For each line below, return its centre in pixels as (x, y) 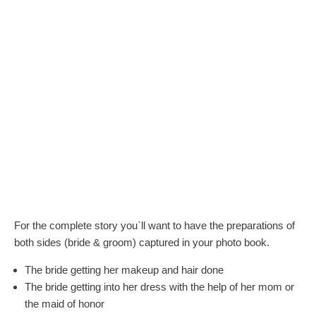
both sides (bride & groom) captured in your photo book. (142, 243)
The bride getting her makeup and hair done (124, 270)
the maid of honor (65, 304)
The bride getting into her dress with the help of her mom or (159, 287)
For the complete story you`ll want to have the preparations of (154, 226)
